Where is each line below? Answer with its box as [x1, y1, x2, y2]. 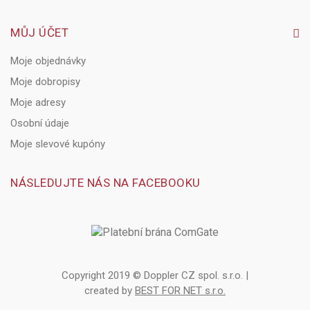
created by [84, 284, 135, 297]
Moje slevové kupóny [10, 138, 105, 150]
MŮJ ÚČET [10, 26, 69, 39]
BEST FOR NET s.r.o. [135, 284, 226, 297]
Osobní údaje [10, 117, 69, 129]
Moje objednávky [10, 55, 86, 67]
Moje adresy [10, 96, 66, 109]
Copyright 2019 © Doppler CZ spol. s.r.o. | [62, 269, 248, 282]
